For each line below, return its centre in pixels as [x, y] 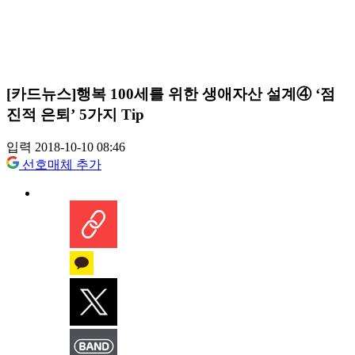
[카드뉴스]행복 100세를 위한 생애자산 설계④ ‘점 [171, 94]
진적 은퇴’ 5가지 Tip [75, 114]
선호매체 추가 [62, 165]
